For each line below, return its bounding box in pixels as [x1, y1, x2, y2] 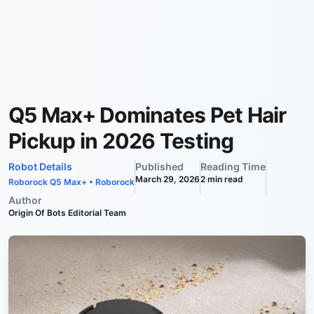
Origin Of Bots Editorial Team [8, 207, 126, 218]
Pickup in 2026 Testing [8, 128, 234, 153]
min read [205, 174, 243, 184]
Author [8, 194, 42, 206]
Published [135, 161, 184, 172]
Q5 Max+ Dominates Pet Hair [8, 102, 287, 128]
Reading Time [200, 161, 266, 172]
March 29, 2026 [135, 174, 200, 184]
